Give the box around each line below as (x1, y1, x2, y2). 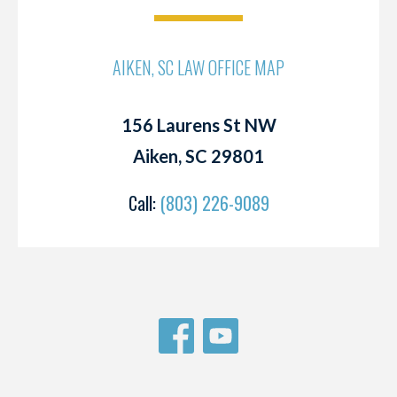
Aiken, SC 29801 (133, 145, 264, 167)
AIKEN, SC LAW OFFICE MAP (113, 54, 284, 81)
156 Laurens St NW (121, 114, 276, 136)
